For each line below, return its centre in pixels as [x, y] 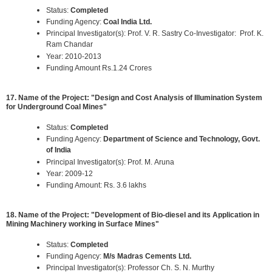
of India [59, 151]
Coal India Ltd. [127, 22]
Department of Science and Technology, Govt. [182, 139]
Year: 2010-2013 [74, 57]
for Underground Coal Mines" [56, 107]
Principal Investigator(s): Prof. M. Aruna [110, 162]
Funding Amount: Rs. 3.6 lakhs [96, 185]
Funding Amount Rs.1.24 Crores [99, 68]
